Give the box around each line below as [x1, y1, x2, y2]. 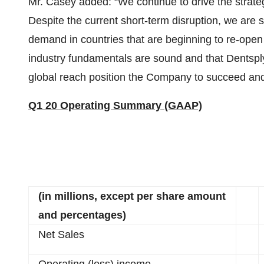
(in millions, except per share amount [38, 190, 226, 202]
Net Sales [38, 229, 84, 240]
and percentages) [38, 209, 126, 221]
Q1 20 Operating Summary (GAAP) [28, 100, 202, 111]
